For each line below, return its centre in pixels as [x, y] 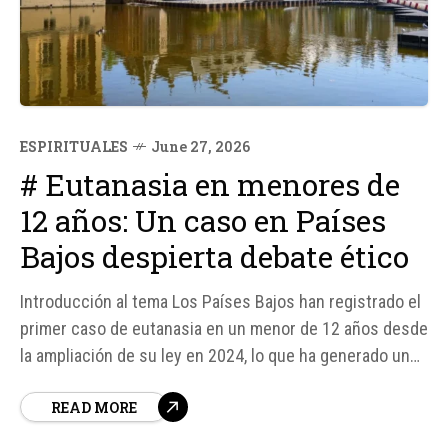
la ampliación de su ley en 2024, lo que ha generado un [215, 355]
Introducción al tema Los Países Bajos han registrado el [220, 301]
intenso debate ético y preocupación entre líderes [201, 382]
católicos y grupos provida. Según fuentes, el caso [202, 409]
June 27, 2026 [200, 146]
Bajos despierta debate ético [214, 256]
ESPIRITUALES [74, 146]
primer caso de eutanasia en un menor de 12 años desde [224, 328]
